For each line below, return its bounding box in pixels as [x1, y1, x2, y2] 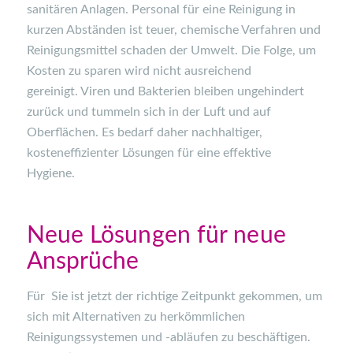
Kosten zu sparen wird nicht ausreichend [26, 64, 251, 77]
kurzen [26, 23, 66, 36]
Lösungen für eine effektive [118, 146, 271, 159]
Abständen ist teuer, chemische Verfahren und [65, 23, 321, 36]
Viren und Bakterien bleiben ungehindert [77, 84, 304, 98]
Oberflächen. [26, 125, 102, 139]
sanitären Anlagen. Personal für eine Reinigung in [26, 2, 295, 16]
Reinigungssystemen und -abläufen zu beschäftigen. [26, 330, 310, 344]
